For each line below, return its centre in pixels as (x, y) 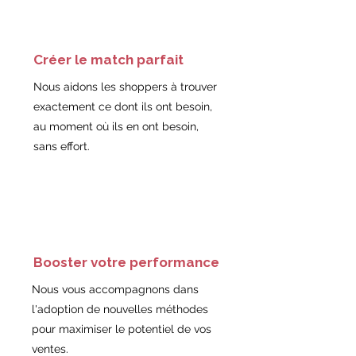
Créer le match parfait (108, 60)
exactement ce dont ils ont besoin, (123, 106)
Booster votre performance (126, 262)
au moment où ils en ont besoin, (116, 126)
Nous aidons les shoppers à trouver (125, 87)
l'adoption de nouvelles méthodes (120, 309)
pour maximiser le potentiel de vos (122, 329)
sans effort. (62, 146)
